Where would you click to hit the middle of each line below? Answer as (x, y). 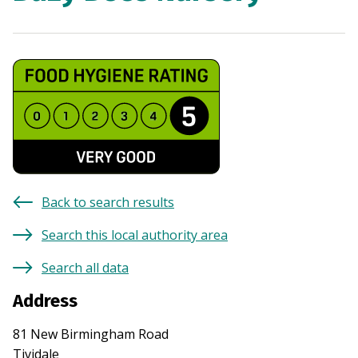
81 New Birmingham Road (91, 334)
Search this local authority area (135, 235)
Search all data (85, 268)
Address (45, 301)
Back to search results (108, 203)
